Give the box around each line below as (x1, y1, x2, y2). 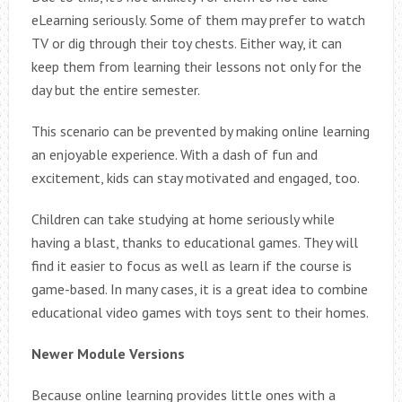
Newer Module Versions (31, 345, 185, 363)
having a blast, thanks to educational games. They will (31, 233, 358, 252)
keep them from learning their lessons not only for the (31, 57, 362, 76)
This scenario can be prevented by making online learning (31, 122, 370, 141)
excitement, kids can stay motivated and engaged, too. (31, 169, 360, 188)
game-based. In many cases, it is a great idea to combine (31, 280, 368, 299)
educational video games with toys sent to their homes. (31, 303, 369, 322)
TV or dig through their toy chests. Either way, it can (31, 34, 342, 53)
